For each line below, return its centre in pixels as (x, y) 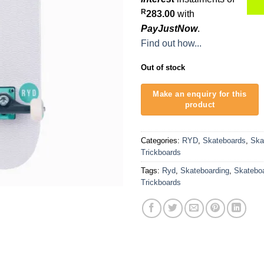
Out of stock (163, 67)
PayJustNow (169, 28)
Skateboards (224, 140)
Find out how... (171, 43)
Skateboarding (205, 170)
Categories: (161, 140)
